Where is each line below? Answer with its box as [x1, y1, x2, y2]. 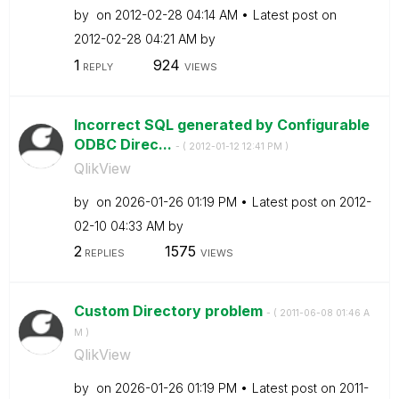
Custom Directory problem [73, 302, 266, 320]
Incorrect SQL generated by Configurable [73, 115, 370, 134]
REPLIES [81, 247, 125, 259]
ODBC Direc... [73, 134, 175, 153]
